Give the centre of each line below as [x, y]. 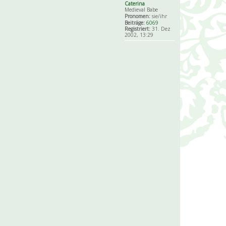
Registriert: [137, 29]
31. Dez [160, 29]
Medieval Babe [141, 10]
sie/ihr [159, 16]
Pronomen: [137, 16]
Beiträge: [135, 23]
